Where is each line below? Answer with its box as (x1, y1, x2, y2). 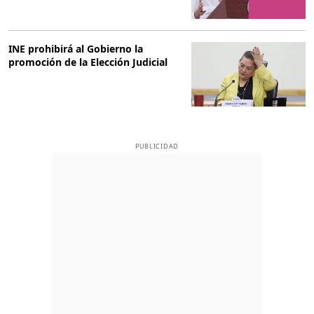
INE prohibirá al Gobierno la (8, 42, 143, 56)
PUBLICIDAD (135, 141, 179, 151)
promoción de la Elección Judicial (8, 55, 168, 69)
